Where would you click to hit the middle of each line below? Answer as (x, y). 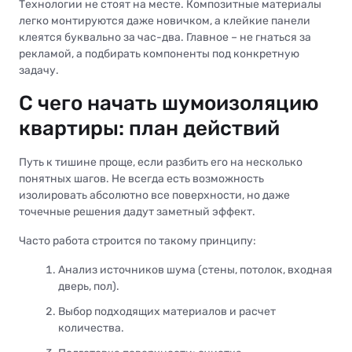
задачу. (39, 71)
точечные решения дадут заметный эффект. (137, 212)
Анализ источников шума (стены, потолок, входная (195, 270)
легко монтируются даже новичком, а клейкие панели (165, 21)
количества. (91, 328)
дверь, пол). (89, 287)
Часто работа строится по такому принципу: (137, 241)
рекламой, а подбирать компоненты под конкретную (159, 54)
